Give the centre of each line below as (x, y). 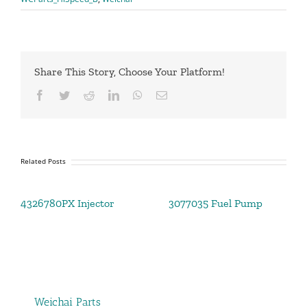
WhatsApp (165, 95)
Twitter (85, 95)
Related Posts (43, 161)
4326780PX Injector (67, 204)
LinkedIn (138, 95)
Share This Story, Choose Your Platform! (130, 72)
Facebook (66, 95)
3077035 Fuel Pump (216, 204)
